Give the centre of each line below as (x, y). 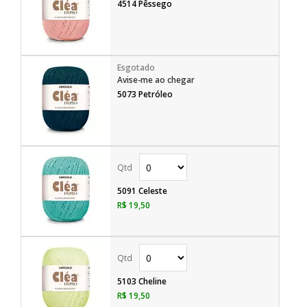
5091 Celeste (142, 191)
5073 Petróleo (145, 94)
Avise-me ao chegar (156, 80)
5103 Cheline (142, 281)
